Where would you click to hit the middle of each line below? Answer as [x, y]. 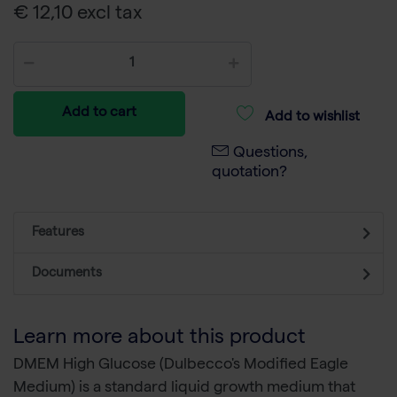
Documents [67, 274]
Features [58, 234]
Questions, [271, 154]
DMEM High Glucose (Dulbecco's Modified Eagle [181, 366]
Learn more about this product [160, 339]
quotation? [249, 174]
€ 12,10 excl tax [78, 16]
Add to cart [99, 114]
